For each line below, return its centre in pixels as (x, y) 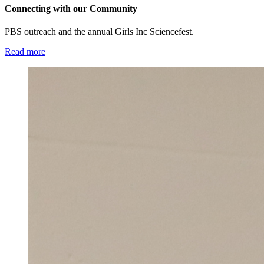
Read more (25, 52)
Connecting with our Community (71, 8)
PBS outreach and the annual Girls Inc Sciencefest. (99, 32)
